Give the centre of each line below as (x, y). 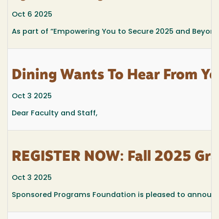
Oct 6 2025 (32, 15)
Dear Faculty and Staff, (55, 114)
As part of (31, 32)
